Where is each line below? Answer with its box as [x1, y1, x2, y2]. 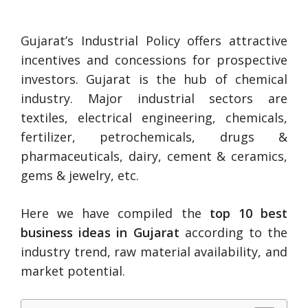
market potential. [21, 263, 125, 279]
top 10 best [209, 205, 288, 221]
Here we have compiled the [21, 205, 210, 221]
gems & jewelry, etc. [21, 167, 139, 184]
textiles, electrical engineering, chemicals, [21, 109, 287, 126]
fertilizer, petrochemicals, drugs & [21, 129, 287, 145]
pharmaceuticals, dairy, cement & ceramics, [21, 148, 287, 164]
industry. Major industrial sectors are [21, 90, 287, 107]
